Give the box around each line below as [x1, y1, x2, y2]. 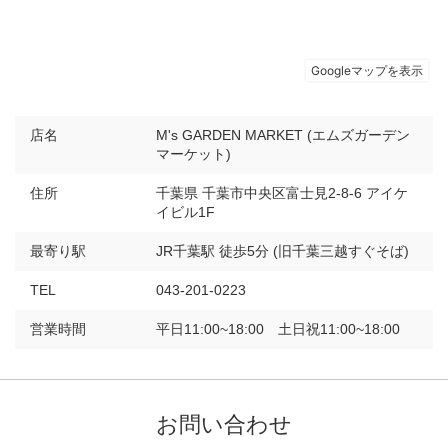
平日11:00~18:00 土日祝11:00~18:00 [156, 320, 400, 337]
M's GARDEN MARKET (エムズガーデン [156, 126, 410, 143]
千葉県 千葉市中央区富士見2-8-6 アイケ [156, 184, 408, 201]
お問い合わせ [156, 411, 292, 437]
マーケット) [156, 145, 231, 162]
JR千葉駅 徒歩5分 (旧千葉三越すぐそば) [156, 242, 409, 259]
